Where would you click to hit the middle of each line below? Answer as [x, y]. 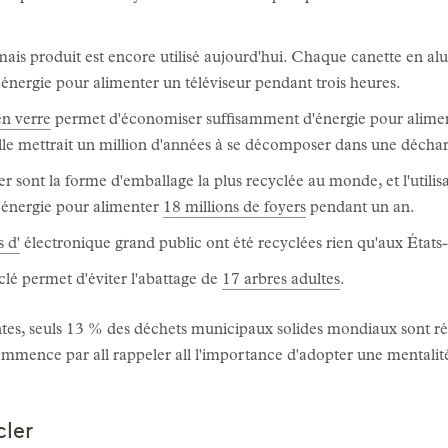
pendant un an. [360, 208]
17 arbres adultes [281, 280]
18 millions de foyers [234, 208]
